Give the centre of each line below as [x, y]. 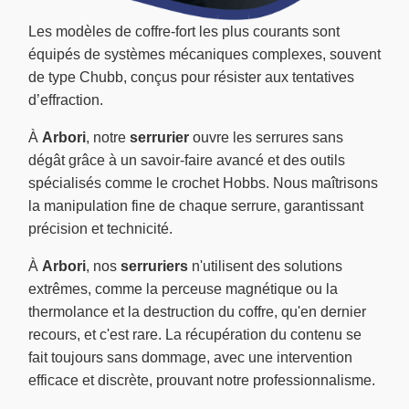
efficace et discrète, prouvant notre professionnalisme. [202, 380]
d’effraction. [66, 100]
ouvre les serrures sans [266, 137]
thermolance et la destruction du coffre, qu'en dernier [197, 311]
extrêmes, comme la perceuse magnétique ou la [183, 288]
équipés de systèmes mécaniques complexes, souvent [204, 54]
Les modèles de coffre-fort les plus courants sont [184, 31]
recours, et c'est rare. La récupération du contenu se [195, 334]
